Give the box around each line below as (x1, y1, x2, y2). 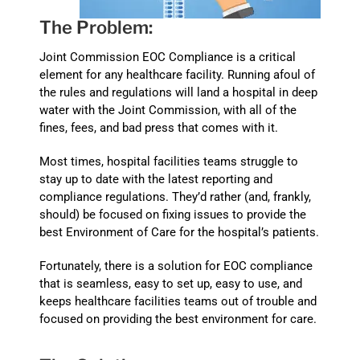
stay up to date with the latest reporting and (39, 171, 273, 186)
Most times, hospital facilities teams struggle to (39, 153, 299, 169)
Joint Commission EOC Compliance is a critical (39, 49, 297, 64)
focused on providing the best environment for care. (39, 311, 317, 326)
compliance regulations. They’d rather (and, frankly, (39, 189, 312, 204)
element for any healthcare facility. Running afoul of (39, 67, 316, 82)
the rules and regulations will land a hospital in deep (39, 84, 318, 100)
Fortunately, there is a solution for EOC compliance (39, 258, 313, 273)
